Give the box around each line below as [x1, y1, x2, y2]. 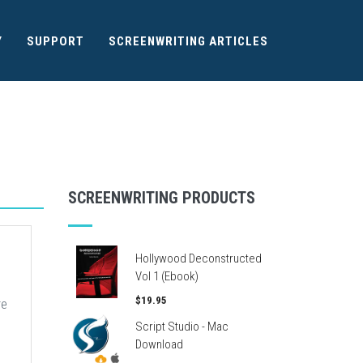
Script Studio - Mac [135, 319, 228, 334]
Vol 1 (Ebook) [135, 269, 199, 284]
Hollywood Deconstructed [135, 251, 262, 266]
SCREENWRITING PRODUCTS [67, 188, 255, 207]
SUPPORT [27, 34, 84, 49]
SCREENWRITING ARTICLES [109, 34, 268, 49]
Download [135, 337, 183, 352]
